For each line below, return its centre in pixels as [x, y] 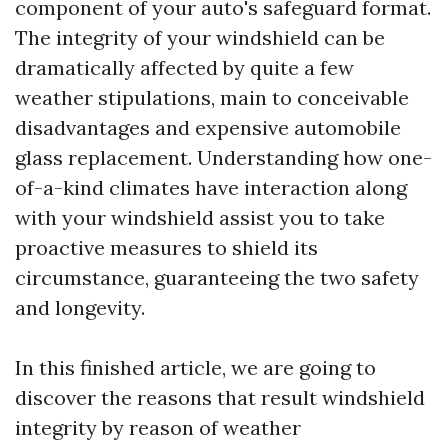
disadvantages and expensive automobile [208, 127]
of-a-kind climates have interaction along [211, 187]
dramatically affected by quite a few [184, 67]
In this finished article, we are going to [195, 367]
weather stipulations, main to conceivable [212, 97]
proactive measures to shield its [166, 247]
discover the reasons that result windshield [220, 397]
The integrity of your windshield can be [200, 37]
